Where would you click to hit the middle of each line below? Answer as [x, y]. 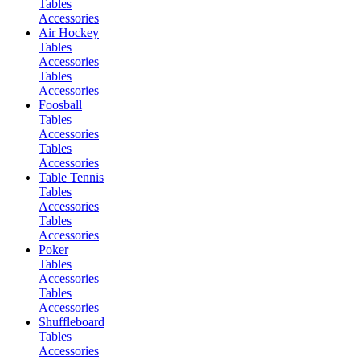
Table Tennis [71, 178]
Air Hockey [69, 33]
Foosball [60, 105]
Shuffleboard [72, 322]
